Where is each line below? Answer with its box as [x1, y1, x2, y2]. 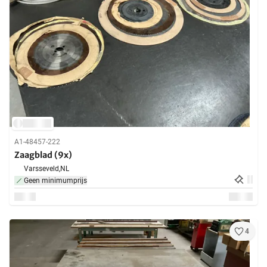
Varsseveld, [24, 164, 60, 173]
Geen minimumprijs [24, 176, 87, 185]
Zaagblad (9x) [14, 150, 72, 161]
